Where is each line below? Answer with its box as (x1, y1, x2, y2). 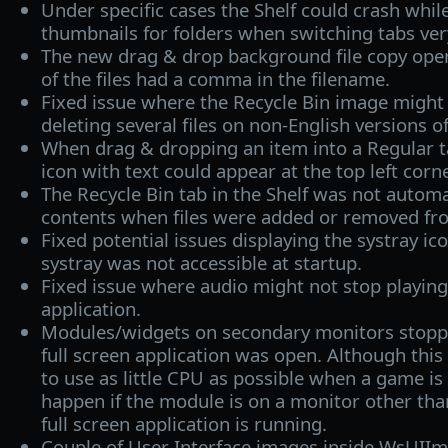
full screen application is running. (40, 410, 327, 436)
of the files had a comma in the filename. (40, 65, 390, 91)
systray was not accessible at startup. (40, 249, 362, 275)
